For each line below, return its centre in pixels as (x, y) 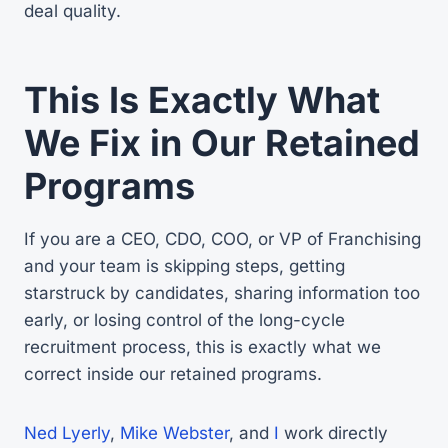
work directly (333, 432)
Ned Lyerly (67, 432)
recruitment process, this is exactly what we (202, 346)
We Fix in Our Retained (222, 142)
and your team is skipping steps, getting (184, 265)
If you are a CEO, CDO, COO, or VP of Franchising (222, 238)
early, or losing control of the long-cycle (184, 319)
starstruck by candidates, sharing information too (222, 292)
